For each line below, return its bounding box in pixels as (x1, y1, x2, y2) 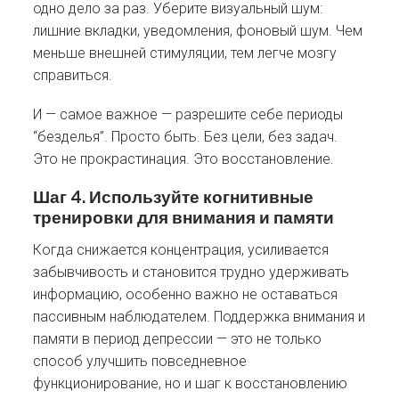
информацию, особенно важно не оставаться (33, 285, 338, 303)
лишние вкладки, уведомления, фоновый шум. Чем (33, 22, 363, 40)
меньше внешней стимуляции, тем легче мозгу (33, 45, 338, 62)
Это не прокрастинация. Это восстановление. (33, 151, 335, 168)
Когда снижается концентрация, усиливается (33, 240, 330, 258)
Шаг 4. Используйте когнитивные (33, 187, 314, 208)
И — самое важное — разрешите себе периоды (33, 106, 344, 124)
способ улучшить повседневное (33, 352, 248, 370)
